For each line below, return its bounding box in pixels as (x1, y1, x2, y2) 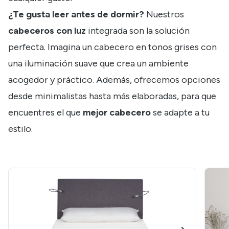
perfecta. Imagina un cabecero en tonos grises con (8, 41, 217, 53)
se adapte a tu (151, 107, 210, 119)
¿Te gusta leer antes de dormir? (8, 9, 144, 20)
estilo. (8, 123, 33, 135)
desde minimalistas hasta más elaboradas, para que (8, 90, 216, 102)
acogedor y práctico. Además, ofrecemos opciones (8, 74, 220, 86)
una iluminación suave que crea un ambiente (8, 58, 189, 70)
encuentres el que (8, 107, 83, 119)
